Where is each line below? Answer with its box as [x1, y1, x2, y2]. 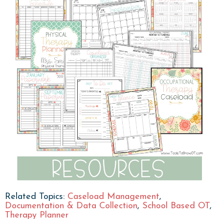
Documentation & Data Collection [5, 201, 137, 211]
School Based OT [142, 201, 210, 211]
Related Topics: [5, 192, 67, 202]
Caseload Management [67, 192, 159, 202]
